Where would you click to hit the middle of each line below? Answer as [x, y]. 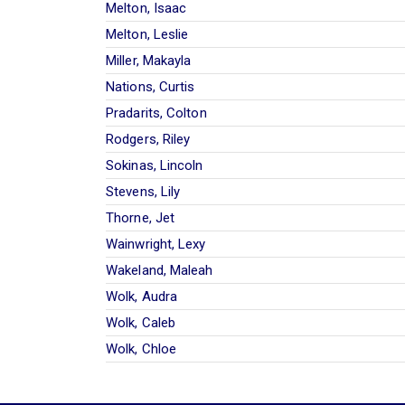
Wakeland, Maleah [160, 270]
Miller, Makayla [149, 60]
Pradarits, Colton [156, 113]
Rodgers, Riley [148, 139]
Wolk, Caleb [141, 322]
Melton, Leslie [147, 34]
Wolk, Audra [142, 296]
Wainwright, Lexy [156, 244]
